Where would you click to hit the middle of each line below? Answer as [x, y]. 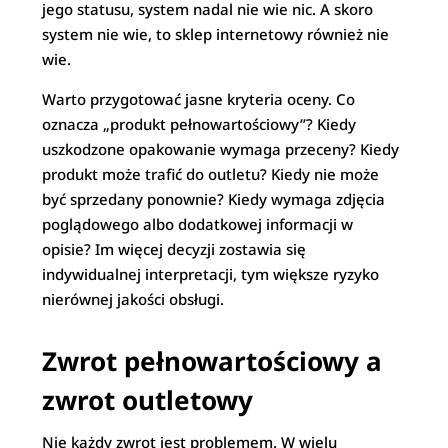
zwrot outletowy [148, 400]
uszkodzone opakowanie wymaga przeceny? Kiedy [221, 149]
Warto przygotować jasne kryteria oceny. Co [199, 99]
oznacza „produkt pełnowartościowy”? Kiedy [199, 124]
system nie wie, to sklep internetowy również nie [216, 34]
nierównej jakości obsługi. [133, 299]
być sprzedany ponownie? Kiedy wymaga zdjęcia [214, 199]
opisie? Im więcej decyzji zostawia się [174, 249]
